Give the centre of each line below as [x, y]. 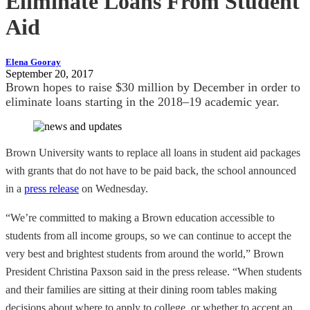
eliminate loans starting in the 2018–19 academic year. [143, 101]
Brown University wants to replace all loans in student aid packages [153, 152]
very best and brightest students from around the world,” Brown [145, 253]
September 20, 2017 [49, 73]
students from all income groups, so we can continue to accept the [148, 235]
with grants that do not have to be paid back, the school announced [151, 170]
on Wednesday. [113, 188]
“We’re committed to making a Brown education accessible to [140, 217]
